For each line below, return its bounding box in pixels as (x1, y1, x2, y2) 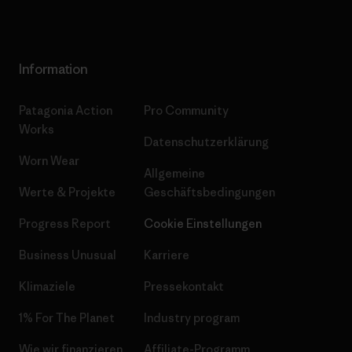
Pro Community (144, 103, 229, 119)
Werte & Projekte (19, 185, 115, 200)
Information (19, 60, 88, 79)
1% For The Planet (19, 310, 115, 326)
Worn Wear (19, 153, 79, 169)
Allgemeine (144, 166, 205, 181)
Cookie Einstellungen (144, 216, 262, 232)
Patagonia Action (19, 103, 112, 119)
